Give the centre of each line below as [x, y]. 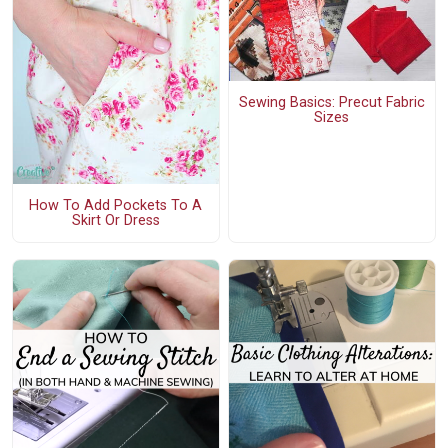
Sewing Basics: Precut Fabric [331, 103]
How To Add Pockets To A [116, 205]
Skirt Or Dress [115, 220]
